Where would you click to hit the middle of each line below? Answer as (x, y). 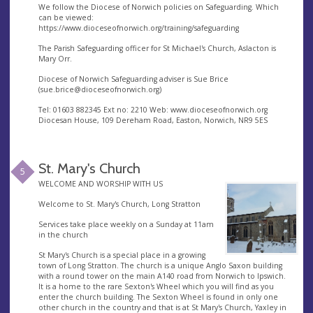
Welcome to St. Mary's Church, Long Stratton (119, 204)
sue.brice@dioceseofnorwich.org (100, 89)
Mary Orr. (55, 58)
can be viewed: (66, 17)
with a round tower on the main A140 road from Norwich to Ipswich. (162, 276)
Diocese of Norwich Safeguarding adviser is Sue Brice (133, 79)
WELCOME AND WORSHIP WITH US (100, 184)
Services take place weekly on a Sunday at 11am (126, 225)
